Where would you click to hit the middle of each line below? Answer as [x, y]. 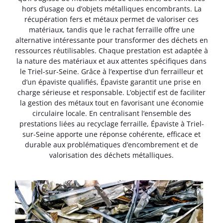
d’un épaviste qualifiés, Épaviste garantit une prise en [111, 82]
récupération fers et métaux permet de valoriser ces [111, 19]
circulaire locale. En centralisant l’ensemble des [111, 113]
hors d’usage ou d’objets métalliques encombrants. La [111, 9]
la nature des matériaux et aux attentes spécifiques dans [111, 61]
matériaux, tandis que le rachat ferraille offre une [111, 30]
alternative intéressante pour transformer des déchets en [111, 40]
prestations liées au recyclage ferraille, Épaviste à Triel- [111, 124]
